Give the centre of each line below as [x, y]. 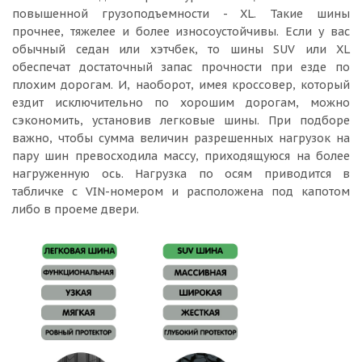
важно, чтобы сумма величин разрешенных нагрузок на [181, 138]
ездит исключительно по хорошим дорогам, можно [181, 103]
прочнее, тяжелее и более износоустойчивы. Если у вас [181, 32]
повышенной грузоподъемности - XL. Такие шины [181, 14]
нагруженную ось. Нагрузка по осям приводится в [181, 174]
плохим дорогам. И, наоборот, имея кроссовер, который [181, 85]
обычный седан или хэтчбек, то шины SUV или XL [181, 49]
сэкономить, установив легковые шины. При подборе [181, 120]
